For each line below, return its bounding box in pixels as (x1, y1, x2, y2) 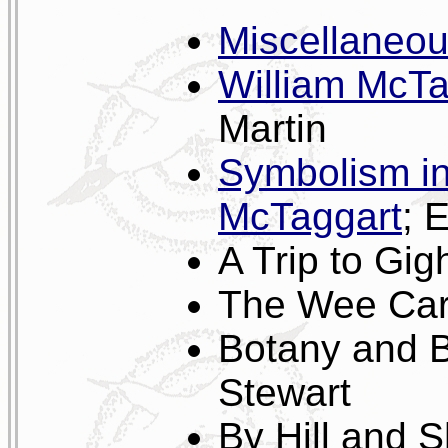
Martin (218, 107, 327, 151)
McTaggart (218, 195, 402, 239)
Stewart (218, 371, 351, 415)
